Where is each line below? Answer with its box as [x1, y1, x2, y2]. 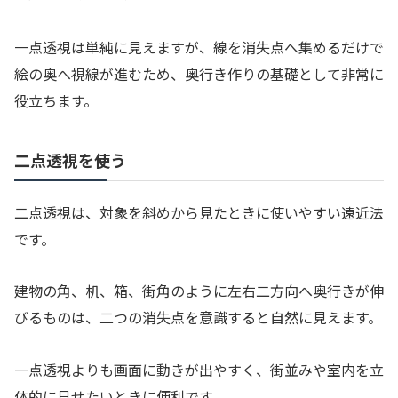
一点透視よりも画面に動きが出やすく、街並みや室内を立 [14, 359, 384, 381]
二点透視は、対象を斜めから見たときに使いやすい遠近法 [14, 201, 384, 223]
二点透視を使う [14, 147, 126, 171]
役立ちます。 [14, 89, 98, 111]
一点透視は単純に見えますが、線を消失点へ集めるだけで [14, 36, 384, 58]
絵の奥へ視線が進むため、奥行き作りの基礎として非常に [14, 62, 384, 84]
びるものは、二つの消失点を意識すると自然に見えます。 [14, 306, 382, 329]
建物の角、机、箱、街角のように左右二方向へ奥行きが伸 [14, 280, 384, 302]
